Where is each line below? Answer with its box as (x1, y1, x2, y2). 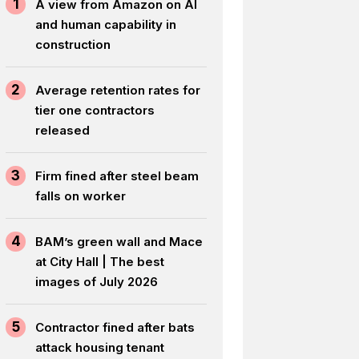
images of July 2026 (35, 273, 159, 289)
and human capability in (35, 16, 177, 32)
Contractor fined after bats (35, 319, 196, 335)
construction (35, 36, 111, 52)
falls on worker (35, 188, 127, 204)
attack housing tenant (35, 339, 165, 355)
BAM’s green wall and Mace (35, 233, 204, 249)
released (35, 122, 91, 138)
